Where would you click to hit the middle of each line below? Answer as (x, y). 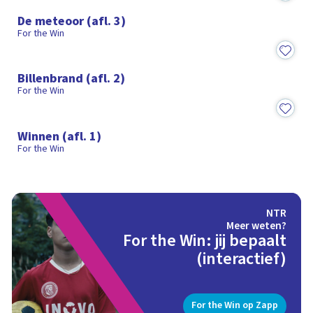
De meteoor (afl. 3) (72, 21)
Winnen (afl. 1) (60, 137)
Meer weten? (257, 225)
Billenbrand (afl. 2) (72, 79)
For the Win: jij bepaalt (205, 240)
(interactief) (242, 259)
